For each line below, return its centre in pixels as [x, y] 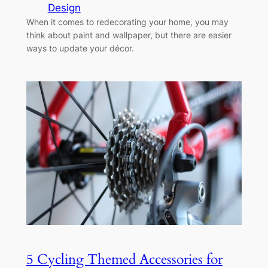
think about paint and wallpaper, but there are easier [129, 35]
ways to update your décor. [80, 48]
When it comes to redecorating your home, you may [127, 22]
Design [64, 8]
